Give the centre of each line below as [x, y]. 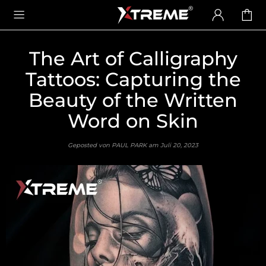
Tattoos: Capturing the [133, 79]
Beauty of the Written [133, 100]
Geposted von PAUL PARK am [114, 145]
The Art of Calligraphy [133, 58]
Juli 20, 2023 [179, 145]
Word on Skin [133, 121]
